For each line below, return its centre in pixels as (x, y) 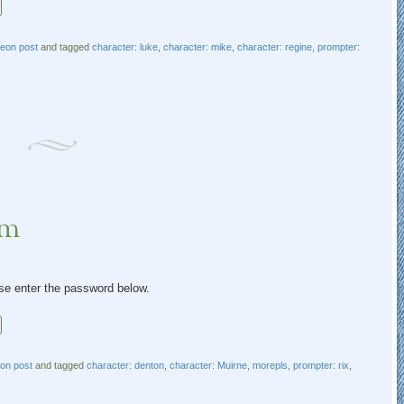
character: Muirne (208, 366)
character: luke (124, 46)
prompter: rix (321, 366)
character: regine (274, 46)
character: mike (197, 46)
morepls (270, 366)
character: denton (125, 366)
